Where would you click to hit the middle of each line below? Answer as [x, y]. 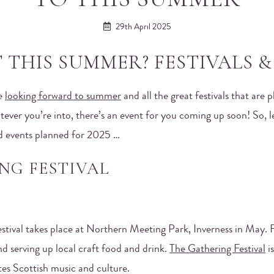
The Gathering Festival [217, 250]
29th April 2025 [142, 28]
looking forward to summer [63, 97]
